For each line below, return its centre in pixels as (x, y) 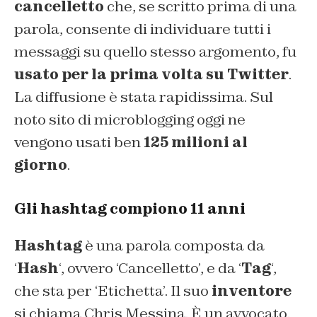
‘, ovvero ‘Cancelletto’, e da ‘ (150, 268)
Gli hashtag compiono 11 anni (130, 208)
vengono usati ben (79, 142)
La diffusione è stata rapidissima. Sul (144, 97)
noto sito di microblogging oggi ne (130, 119)
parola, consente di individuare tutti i (143, 29)
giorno (41, 165)
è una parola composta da (173, 245)
